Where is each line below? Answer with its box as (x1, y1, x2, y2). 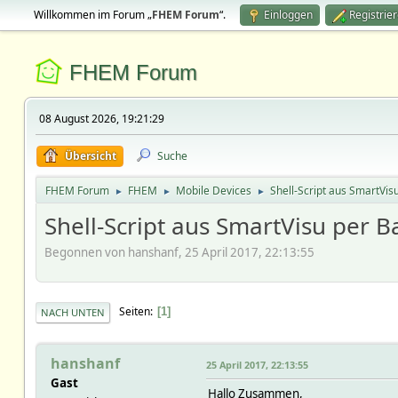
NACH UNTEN (40, 305, 105, 319)
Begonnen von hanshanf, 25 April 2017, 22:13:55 (44, 243, 314, 260)
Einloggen (263, 7, 313, 22)
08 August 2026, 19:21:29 (38, 111, 164, 126)
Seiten (118, 304, 150, 320)
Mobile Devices (175, 183, 251, 198)
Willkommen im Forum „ (33, 7, 152, 22)
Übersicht (64, 148, 116, 163)
